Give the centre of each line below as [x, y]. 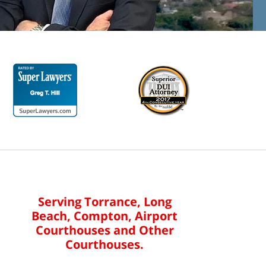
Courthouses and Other [104, 230]
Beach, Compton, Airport [104, 216]
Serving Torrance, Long [104, 202]
